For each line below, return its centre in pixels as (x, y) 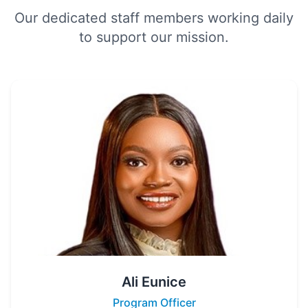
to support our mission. (154, 37)
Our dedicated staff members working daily (154, 18)
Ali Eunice (154, 282)
